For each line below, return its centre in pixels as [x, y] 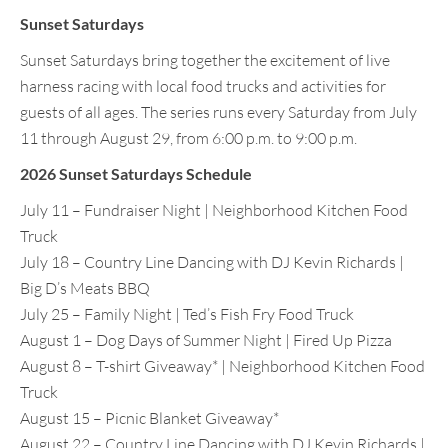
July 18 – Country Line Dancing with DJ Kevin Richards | [212, 262]
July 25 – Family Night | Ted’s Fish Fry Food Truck [187, 314]
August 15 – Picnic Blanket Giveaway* [149, 418]
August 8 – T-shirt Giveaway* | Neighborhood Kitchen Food [222, 366]
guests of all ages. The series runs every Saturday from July [218, 112]
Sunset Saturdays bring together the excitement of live [205, 60]
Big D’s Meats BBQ [85, 288]
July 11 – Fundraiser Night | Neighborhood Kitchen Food [214, 210]
